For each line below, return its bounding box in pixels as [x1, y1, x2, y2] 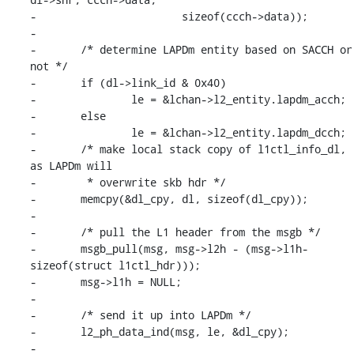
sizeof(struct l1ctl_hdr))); [29, 257, 201, 273]
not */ [29, 58, 68, 73]
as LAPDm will [29, 157, 112, 173]
